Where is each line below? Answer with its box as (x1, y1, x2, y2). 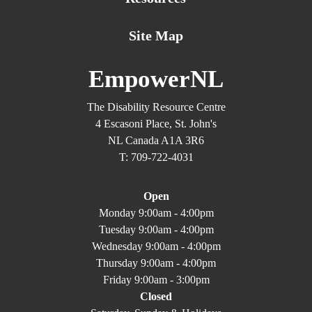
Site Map (128, 27, 183, 43)
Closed (140, 290, 172, 302)
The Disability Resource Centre (86, 100, 226, 113)
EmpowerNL (88, 65, 224, 93)
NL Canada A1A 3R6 (108, 134, 204, 146)
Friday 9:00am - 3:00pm (102, 273, 210, 286)
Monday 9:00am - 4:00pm (98, 206, 214, 219)
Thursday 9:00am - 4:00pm (96, 256, 216, 269)
